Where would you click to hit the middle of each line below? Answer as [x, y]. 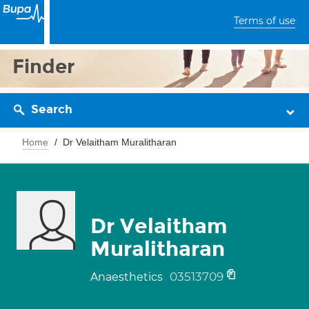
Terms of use [265, 21]
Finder [44, 67]
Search [52, 109]
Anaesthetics [128, 277]
